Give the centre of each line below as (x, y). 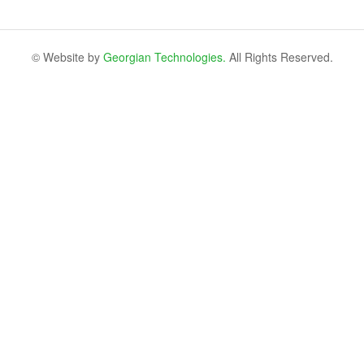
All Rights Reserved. (279, 57)
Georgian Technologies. (164, 57)
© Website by (67, 57)
